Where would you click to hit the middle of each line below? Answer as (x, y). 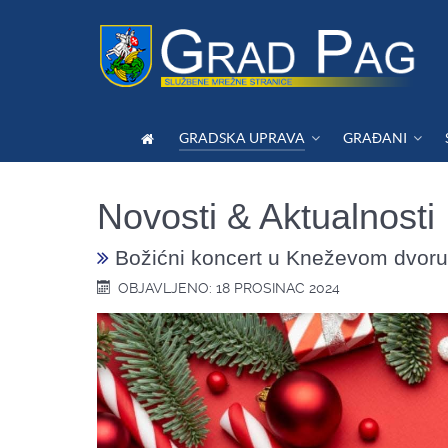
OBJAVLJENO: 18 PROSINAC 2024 (229, 288)
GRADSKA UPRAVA (242, 137)
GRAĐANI (375, 137)
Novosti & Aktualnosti (266, 216)
